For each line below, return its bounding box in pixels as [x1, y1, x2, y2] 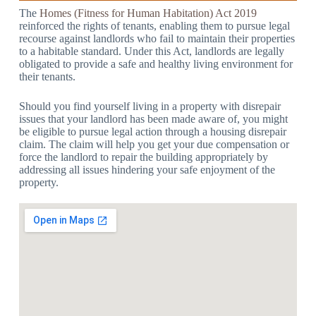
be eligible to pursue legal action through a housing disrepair [18, 125, 286, 138]
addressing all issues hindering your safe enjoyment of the [18, 163, 275, 176]
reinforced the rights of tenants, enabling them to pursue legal [18, 19, 290, 32]
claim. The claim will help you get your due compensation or [18, 138, 289, 150]
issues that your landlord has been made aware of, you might [18, 112, 288, 125]
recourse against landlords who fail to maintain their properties [18, 32, 295, 44]
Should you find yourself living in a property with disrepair [18, 99, 281, 112]
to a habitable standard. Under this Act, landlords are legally [18, 44, 284, 57]
